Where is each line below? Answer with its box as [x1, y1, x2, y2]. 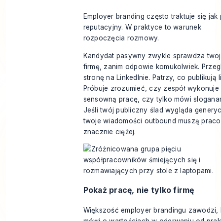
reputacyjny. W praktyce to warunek [83, 23, 201, 32]
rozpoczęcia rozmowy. [83, 34, 159, 42]
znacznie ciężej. [83, 127, 136, 136]
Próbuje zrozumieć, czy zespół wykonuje [83, 84, 219, 92]
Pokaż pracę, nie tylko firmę [83, 185, 194, 195]
